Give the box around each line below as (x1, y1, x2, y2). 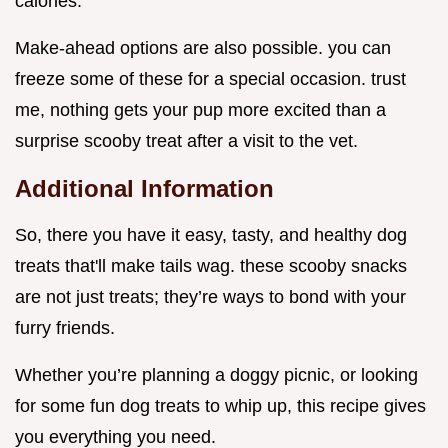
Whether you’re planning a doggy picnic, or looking (15, 364, 418, 385)
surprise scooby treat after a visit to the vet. (15, 130, 358, 151)
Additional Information (15, 174, 274, 202)
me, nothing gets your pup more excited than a (15, 99, 386, 120)
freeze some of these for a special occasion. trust (15, 68, 406, 89)
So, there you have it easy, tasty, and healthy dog (15, 224, 407, 245)
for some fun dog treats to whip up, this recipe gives (15, 395, 426, 416)
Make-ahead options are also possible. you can (15, 37, 391, 58)
